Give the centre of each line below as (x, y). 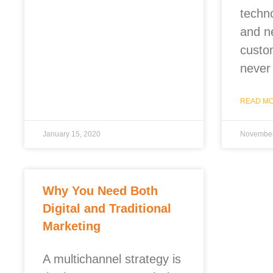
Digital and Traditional (107, 208)
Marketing (72, 226)
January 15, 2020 (72, 134)
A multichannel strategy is (112, 259)
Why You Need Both (100, 190)
